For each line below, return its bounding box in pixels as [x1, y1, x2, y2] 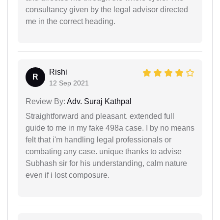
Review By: [26, 97, 65, 106]
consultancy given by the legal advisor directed [26, 5, 188, 14]
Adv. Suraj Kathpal [65, 97, 132, 106]
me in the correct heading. [26, 17, 115, 26]
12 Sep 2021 [49, 79, 89, 87]
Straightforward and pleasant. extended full [26, 112, 174, 120]
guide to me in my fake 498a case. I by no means [26, 124, 194, 132]
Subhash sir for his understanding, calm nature [26, 159, 187, 167]
